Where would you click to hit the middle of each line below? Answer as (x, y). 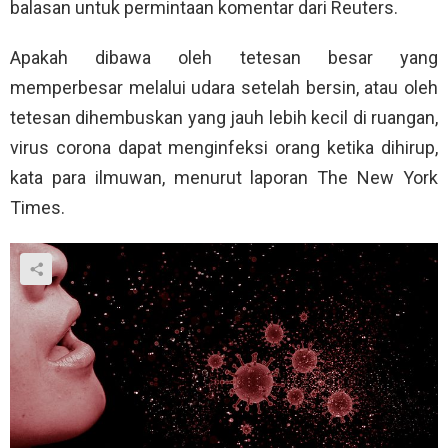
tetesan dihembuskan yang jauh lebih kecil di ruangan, (224, 118)
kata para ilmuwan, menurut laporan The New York (224, 178)
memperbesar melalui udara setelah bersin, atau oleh (224, 88)
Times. (37, 208)
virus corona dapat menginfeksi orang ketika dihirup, (224, 148)
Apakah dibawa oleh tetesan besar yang (224, 58)
